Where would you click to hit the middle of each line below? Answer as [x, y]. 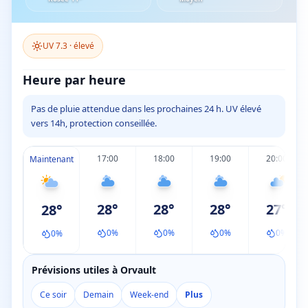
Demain [98, 295]
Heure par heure [74, 80]
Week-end [149, 295]
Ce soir [53, 295]
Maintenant [52, 159]
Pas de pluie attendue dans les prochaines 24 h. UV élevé [146, 109]
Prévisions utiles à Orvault [94, 270]
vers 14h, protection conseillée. [94, 123]
